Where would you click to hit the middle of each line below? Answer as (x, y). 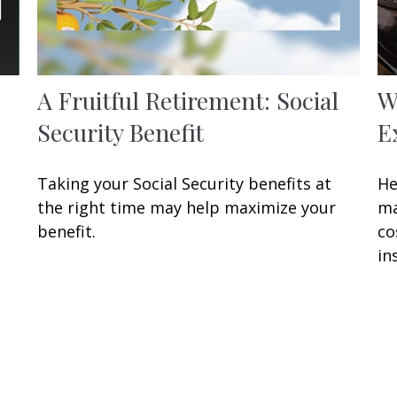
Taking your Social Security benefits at (185, 183)
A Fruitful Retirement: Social (188, 100)
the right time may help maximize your (187, 207)
